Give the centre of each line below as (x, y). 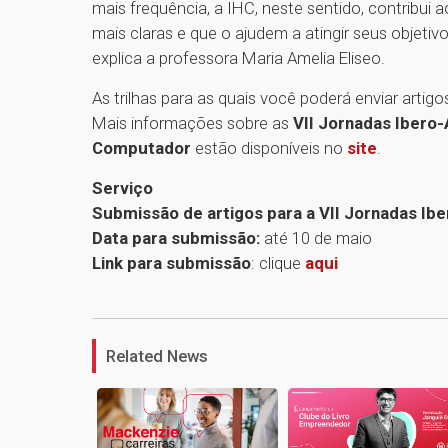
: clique (278, 263)
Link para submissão (171, 263)
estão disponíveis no (269, 148)
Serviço (122, 188)
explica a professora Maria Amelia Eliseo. (238, 58)
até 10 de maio (316, 238)
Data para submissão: (176, 238)
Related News (157, 356)
